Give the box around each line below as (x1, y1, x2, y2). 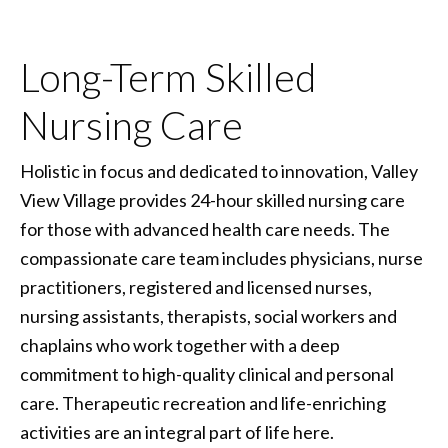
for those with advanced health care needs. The (20, 218, 390, 241)
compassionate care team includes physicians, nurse (20, 247, 423, 270)
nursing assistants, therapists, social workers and (20, 305, 397, 328)
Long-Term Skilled (20, 54, 316, 101)
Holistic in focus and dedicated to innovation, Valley (20, 160, 418, 183)
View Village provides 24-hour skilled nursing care (20, 189, 405, 212)
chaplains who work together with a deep (20, 334, 340, 357)
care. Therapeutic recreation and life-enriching (20, 392, 386, 415)
